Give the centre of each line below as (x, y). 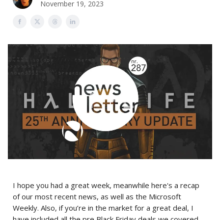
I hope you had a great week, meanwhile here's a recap (106, 185)
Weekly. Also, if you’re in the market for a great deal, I (103, 208)
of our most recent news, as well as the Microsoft (97, 196)
